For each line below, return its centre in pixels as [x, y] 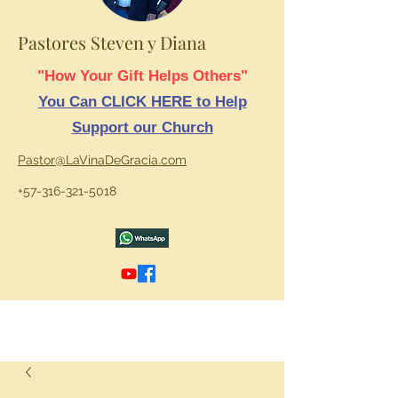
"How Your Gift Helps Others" [142, 76]
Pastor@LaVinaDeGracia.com [102, 160]
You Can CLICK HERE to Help [142, 102]
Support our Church [142, 127]
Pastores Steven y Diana [112, 42]
